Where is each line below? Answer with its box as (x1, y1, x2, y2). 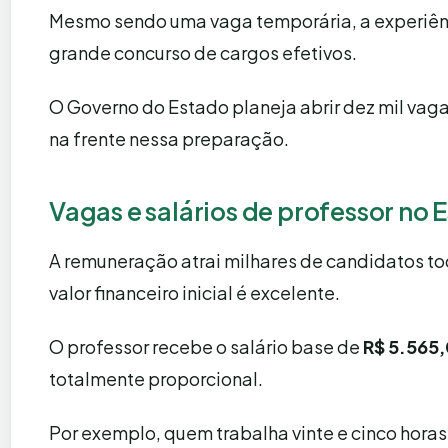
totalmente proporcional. (49, 366, 263, 390)
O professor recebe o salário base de (49, 334, 363, 358)
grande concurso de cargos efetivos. (49, 40, 357, 64)
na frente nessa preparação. (49, 126, 289, 150)
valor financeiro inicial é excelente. (49, 280, 340, 304)
